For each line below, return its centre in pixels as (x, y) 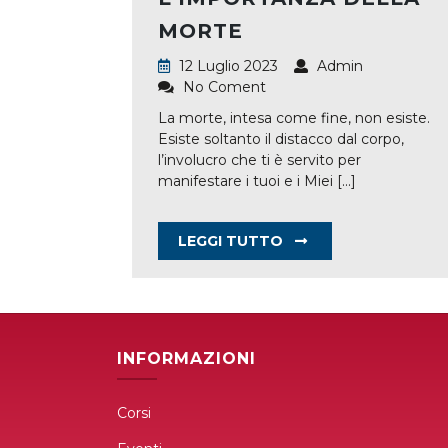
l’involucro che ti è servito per (259, 159)
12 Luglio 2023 (226, 65)
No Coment (222, 86)
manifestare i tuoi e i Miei (247, 180)
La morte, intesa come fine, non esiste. (294, 117)
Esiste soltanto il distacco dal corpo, (281, 138)
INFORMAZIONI (186, 358)
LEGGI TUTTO (232, 240)
